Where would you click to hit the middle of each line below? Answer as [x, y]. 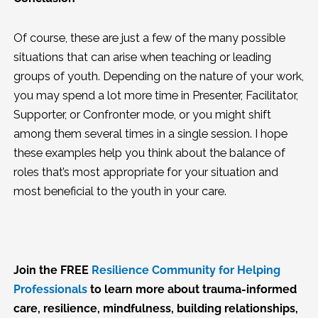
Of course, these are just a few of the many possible [149, 38]
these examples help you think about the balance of [149, 153]
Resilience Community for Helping [186, 270]
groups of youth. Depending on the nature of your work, [158, 76]
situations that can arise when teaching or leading [142, 57]
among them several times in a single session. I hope [150, 133]
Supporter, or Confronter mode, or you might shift [142, 114]
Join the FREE [52, 270]
